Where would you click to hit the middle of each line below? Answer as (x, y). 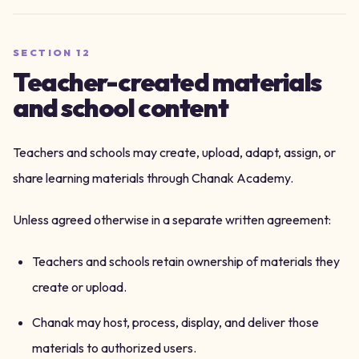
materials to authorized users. (114, 348)
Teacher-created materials (167, 82)
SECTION (45, 52)
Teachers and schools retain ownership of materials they (186, 261)
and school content (121, 107)
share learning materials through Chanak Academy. (153, 178)
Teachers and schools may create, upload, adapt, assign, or (174, 152)
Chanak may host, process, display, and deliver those (175, 322)
